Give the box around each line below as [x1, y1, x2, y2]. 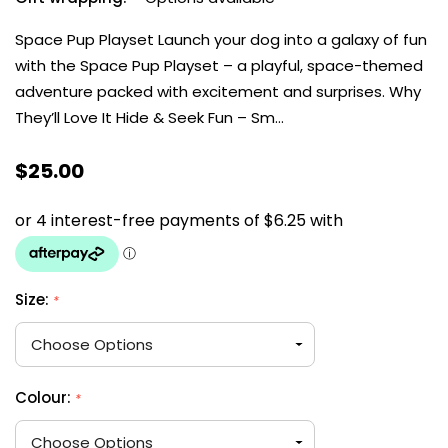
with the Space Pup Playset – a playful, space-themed [15, 54, 423, 76]
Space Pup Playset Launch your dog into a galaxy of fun [15, 28, 427, 50]
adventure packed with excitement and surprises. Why [15, 80, 421, 102]
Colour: [15, 386, 75, 408]
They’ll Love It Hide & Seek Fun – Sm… [15, 106, 284, 128]
